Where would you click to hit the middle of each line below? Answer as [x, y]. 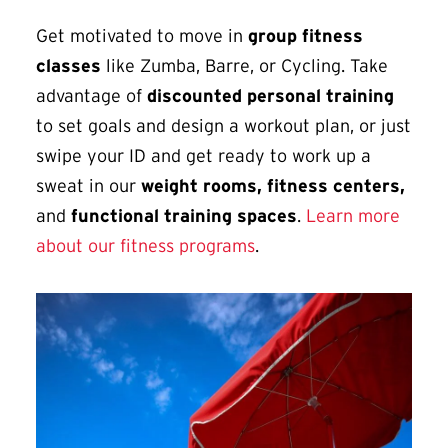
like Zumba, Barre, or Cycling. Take [247, 66]
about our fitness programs [145, 246]
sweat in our [88, 186]
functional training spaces [184, 216]
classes [71, 66]
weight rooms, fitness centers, [273, 186]
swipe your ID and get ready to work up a [203, 156]
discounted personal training [270, 96]
